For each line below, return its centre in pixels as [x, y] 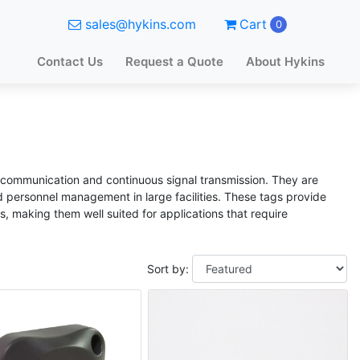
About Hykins [285, 61]
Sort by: [168, 269]
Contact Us [70, 61]
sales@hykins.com [141, 24]
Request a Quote [174, 61]
